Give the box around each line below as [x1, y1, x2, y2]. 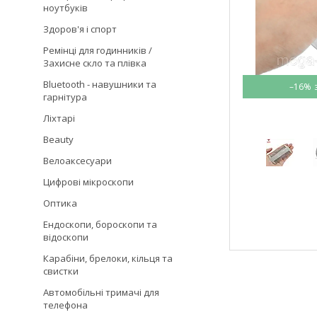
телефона [43, 299, 88, 311]
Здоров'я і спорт [43, 23, 117, 35]
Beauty [43, 133, 74, 146]
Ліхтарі [43, 112, 75, 125]
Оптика [43, 197, 77, 209]
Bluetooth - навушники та [43, 78, 156, 91]
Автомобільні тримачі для [43, 286, 159, 299]
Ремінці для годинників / [43, 44, 152, 57]
